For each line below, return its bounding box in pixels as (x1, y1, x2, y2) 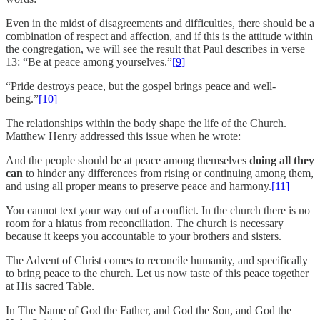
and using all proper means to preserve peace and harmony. (6, 179, 271, 192)
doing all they (249, 154, 314, 166)
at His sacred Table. (6, 279, 94, 292)
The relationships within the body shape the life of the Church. (6, 116, 286, 129)
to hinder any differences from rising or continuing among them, (23, 166, 314, 179)
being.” (6, 92, 39, 105)
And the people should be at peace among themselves (6, 154, 249, 166)
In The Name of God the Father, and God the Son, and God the (6, 304, 291, 316)
